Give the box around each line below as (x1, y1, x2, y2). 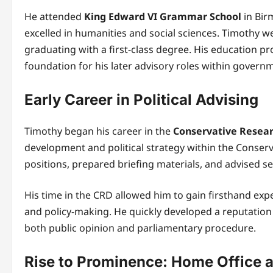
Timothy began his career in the (24, 124, 173, 138)
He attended (24, 9, 84, 23)
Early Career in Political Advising (24, 90, 258, 108)
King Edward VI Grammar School (84, 9, 241, 23)
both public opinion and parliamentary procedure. (24, 221, 256, 235)
